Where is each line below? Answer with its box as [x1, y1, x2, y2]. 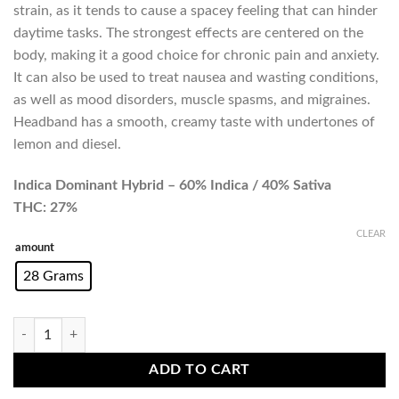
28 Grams [23, 268, 84, 283]
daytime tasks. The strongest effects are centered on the [13, 26, 363, 41]
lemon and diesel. [13, 137, 121, 152]
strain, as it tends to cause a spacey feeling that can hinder [13, 4, 378, 19]
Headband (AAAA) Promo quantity [12, 319, 204, 333]
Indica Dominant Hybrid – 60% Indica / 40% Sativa [13, 178, 331, 193]
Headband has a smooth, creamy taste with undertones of [13, 115, 375, 130]
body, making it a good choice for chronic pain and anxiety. [13, 48, 379, 63]
